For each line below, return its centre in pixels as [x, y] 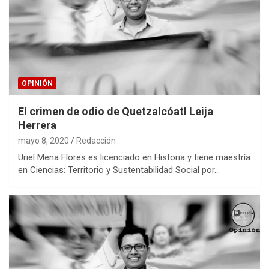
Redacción [96, 140]
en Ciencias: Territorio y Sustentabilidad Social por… [119, 170]
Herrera [37, 125]
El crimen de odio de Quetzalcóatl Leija [116, 111]
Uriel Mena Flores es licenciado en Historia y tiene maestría [134, 157]
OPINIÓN [37, 83]
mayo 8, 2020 [44, 140]
